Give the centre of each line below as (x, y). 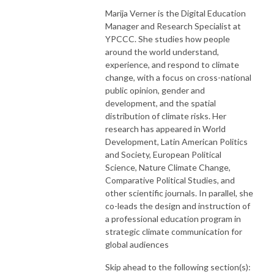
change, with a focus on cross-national (178, 77)
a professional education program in (173, 218)
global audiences (137, 244)
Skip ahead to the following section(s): (178, 267)
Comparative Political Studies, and (170, 180)
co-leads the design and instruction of (178, 206)
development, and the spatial (161, 103)
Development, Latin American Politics (176, 141)
